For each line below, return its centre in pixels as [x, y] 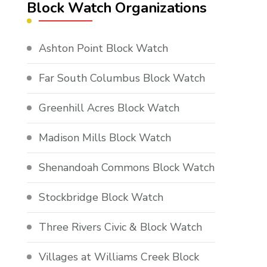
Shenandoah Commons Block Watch [127, 168]
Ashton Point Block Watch [104, 49]
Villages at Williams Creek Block [119, 257]
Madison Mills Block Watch [105, 138]
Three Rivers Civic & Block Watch [121, 227]
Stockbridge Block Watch [101, 198]
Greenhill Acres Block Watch [109, 108]
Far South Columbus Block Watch [122, 78]
